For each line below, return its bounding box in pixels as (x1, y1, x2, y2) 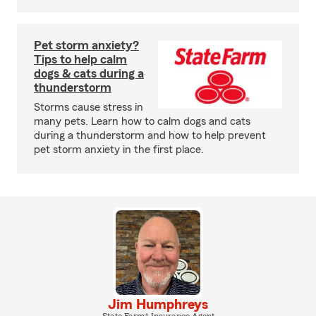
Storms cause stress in (34, 102, 143, 114)
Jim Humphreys (108, 298, 208, 312)
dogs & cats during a (34, 67, 144, 80)
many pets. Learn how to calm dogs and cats (34, 116, 250, 128)
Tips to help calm (34, 53, 127, 66)
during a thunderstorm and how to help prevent (34, 130, 266, 142)
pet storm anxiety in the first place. (34, 144, 204, 156)
